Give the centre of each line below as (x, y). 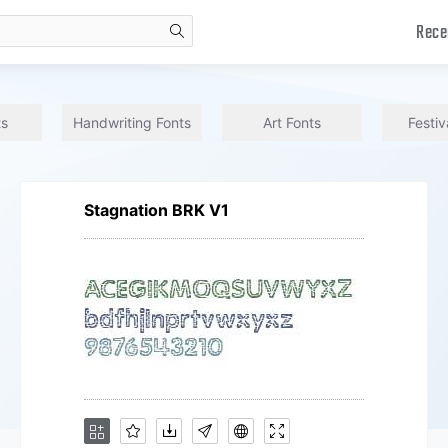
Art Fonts (292, 122)
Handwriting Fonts (132, 122)
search (181, 53)
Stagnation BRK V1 (156, 210)
